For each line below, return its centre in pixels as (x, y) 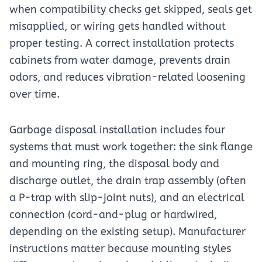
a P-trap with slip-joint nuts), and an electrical (127, 198)
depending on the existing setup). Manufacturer (127, 232)
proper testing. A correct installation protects (122, 43)
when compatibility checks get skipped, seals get (131, 9)
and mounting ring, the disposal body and (114, 164)
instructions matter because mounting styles (120, 249)
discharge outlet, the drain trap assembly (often (128, 181)
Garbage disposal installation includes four (117, 130)
